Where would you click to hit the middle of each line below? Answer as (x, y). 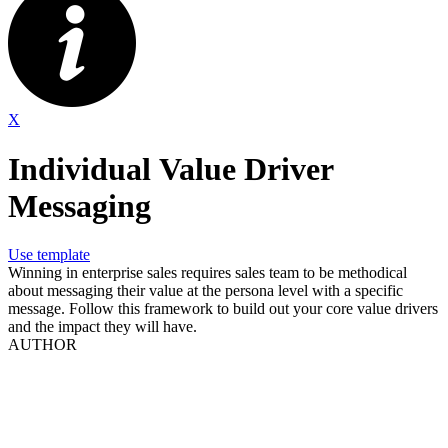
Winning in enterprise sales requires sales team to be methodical (207, 273)
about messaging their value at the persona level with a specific (205, 291)
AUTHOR (42, 345)
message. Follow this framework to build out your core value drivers (38, 309)
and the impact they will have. (104, 327)
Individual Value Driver (171, 168)
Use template (49, 255)
